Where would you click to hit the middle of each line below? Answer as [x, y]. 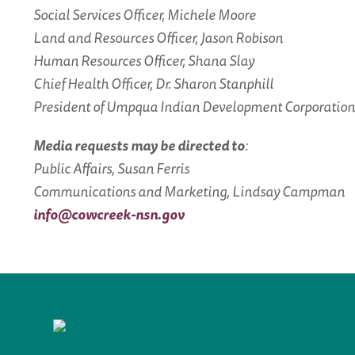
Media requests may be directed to [139, 145]
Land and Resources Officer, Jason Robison [158, 37]
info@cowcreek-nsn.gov [109, 214]
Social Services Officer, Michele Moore [145, 14]
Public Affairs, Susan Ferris [111, 168]
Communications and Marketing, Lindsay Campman [189, 191]
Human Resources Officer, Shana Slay [144, 60]
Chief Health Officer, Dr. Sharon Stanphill [153, 83]
